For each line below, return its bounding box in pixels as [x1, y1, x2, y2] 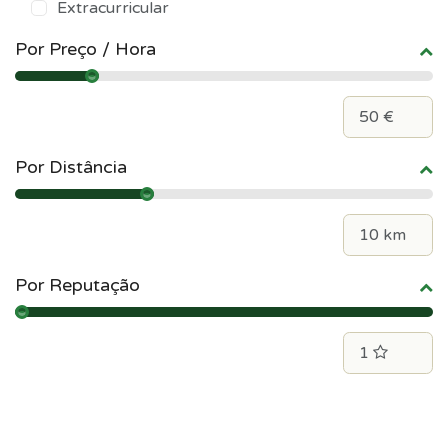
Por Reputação [15, 273, 140, 296]
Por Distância [15, 155, 127, 178]
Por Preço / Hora [15, 37, 156, 60]
